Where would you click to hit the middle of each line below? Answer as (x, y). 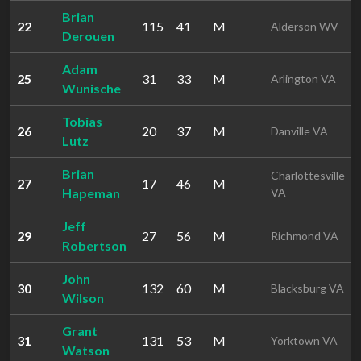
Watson (86, 350)
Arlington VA (303, 79)
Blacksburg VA (307, 288)
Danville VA (299, 131)
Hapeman (91, 193)
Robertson (94, 245)
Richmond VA (305, 236)
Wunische (91, 88)
